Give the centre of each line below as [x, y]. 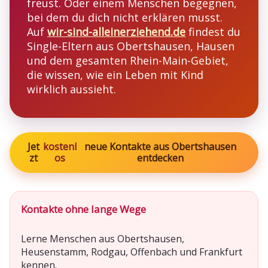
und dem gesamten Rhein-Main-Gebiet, [128, 60]
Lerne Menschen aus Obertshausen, [103, 238]
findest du [213, 31]
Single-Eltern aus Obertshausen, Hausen [131, 46]
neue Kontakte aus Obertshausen [161, 146]
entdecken [161, 158]
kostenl [60, 146]
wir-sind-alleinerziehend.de [116, 31]
